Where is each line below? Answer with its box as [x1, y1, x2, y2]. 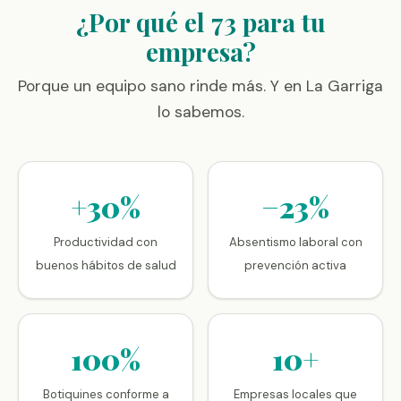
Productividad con [54, 235, 158, 250]
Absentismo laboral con [228, 235, 363, 250]
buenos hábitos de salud [35, 258, 176, 273]
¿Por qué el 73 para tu [75, 5, 326, 38]
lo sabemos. [157, 102, 244, 122]
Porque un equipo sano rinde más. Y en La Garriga [18, 76, 383, 96]
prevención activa [244, 258, 346, 273]
